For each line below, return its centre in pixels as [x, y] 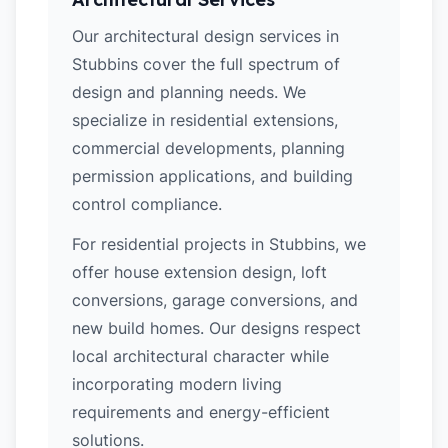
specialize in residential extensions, [205, 120]
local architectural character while [200, 356]
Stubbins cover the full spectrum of [206, 64]
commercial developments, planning [208, 148]
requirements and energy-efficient [201, 412]
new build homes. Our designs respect [216, 328]
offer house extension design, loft [199, 272]
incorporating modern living [177, 384]
